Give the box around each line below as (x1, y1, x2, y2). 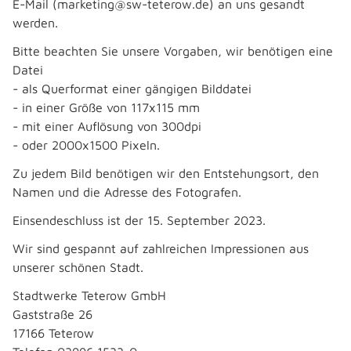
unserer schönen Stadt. (13, 260, 143, 274)
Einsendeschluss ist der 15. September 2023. (13, 213, 266, 227)
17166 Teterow (13, 326, 94, 340)
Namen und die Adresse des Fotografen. (13, 185, 241, 199)
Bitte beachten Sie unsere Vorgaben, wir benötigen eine (13, 44, 333, 58)
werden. (13, 16, 58, 30)
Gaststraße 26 (13, 307, 92, 321)
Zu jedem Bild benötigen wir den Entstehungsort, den (13, 166, 319, 180)
